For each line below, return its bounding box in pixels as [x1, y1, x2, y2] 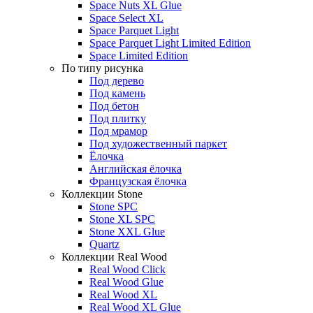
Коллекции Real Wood [61, 250, 167, 263]
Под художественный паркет [89, 137, 227, 150]
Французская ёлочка [89, 175, 187, 187]
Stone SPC [89, 200, 138, 212]
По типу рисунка [61, 61, 143, 74]
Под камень [89, 87, 145, 99]
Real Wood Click [89, 263, 166, 275]
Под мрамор [89, 124, 147, 137]
